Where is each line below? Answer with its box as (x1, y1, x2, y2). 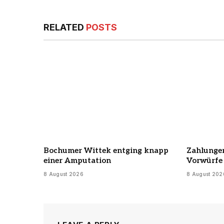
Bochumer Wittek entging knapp (43, 146, 168, 155)
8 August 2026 (43, 171, 83, 177)
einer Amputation (43, 156, 111, 165)
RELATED (43, 22, 86, 33)
